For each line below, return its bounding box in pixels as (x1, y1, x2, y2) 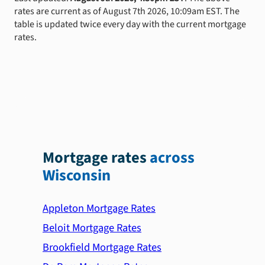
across (150, 147, 195, 170)
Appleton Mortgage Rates (43, 200, 156, 216)
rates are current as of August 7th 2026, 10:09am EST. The (14, 4, 240, 18)
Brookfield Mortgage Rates (43, 239, 161, 255)
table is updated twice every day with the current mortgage (14, 17, 246, 31)
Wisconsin (43, 164, 111, 188)
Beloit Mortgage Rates (43, 219, 141, 235)
